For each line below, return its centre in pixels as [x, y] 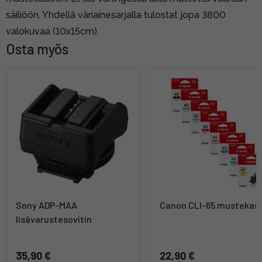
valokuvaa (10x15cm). [52, 31]
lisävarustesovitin [54, 219]
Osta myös [37, 49]
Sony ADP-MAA [46, 205]
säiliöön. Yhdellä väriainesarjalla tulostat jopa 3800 [116, 15]
